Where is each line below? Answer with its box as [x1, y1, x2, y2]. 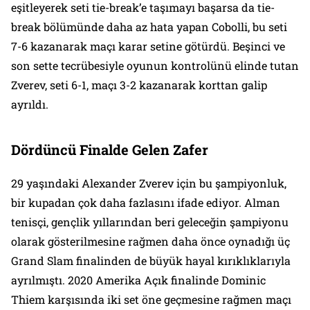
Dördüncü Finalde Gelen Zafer [11, 140, 208, 159]
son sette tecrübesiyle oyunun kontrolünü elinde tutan [11, 58, 299, 73]
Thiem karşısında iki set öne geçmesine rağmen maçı [11, 292, 291, 307]
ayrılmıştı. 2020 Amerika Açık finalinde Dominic [11, 273, 266, 288]
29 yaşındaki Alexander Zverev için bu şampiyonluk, [11, 176, 286, 191]
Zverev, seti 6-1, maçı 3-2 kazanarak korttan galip [11, 77, 267, 93]
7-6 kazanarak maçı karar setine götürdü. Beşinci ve [11, 39, 285, 54]
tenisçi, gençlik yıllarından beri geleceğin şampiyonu [11, 215, 289, 230]
